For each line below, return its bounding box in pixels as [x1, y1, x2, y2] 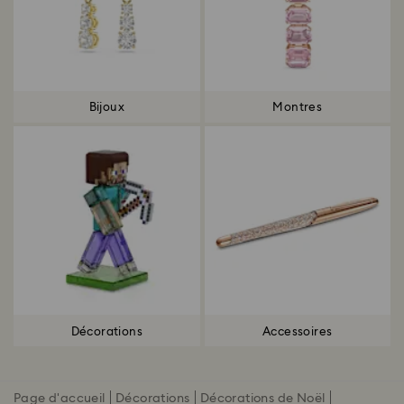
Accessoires [262, 326, 333, 338]
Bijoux [88, 102, 124, 114]
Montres [272, 102, 323, 114]
